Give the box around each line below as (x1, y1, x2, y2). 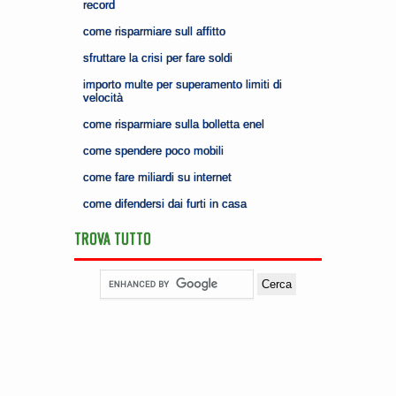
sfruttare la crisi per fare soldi (83, 51, 232, 65)
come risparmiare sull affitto (83, 25, 225, 38)
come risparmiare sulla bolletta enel (83, 118, 264, 131)
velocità (83, 91, 123, 104)
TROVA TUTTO (74, 228, 151, 249)
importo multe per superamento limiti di (83, 78, 282, 91)
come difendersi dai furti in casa (83, 197, 247, 210)
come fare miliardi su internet (83, 171, 232, 184)
